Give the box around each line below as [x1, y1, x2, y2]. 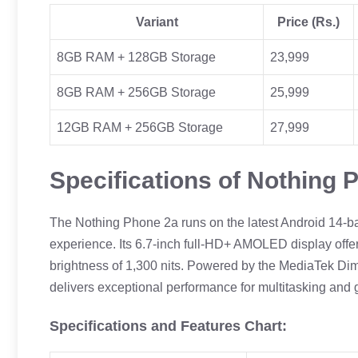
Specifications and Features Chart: [50, 317, 287, 334]
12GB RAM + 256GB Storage [57, 120, 223, 134]
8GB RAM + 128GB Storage [57, 50, 216, 64]
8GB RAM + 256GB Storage [57, 85, 216, 99]
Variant [135, 14, 178, 29]
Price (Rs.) [277, 14, 340, 29]
